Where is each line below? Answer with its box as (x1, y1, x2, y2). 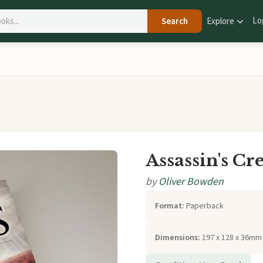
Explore (207, 15, 237, 28)
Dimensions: (155, 232, 200, 244)
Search (161, 15, 188, 28)
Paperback (184, 200, 224, 213)
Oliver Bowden (159, 174, 224, 190)
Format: (155, 200, 184, 213)
